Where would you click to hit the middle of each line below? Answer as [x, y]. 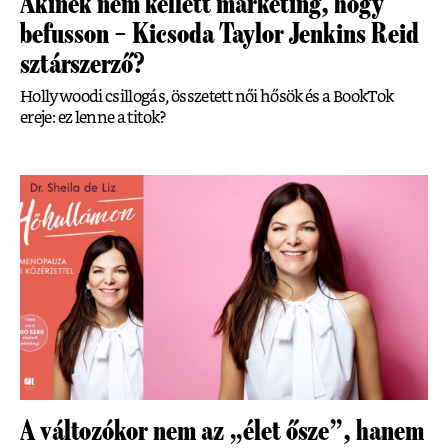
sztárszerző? [82, 63]
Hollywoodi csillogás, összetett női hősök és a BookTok [207, 96]
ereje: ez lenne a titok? [93, 117]
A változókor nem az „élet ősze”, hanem [222, 430]
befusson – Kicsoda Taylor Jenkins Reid [219, 33]
